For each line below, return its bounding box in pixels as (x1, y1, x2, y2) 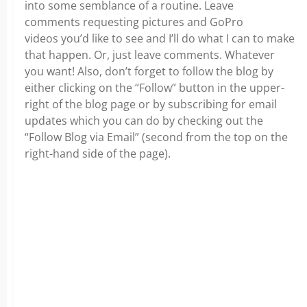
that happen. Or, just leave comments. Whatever (25, 47, 275, 62)
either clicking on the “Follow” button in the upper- (25, 80, 284, 95)
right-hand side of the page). (25, 146, 171, 161)
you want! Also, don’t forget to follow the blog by (25, 64, 273, 79)
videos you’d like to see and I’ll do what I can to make (25, 31, 295, 46)
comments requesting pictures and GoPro (25, 14, 243, 29)
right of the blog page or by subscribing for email (25, 97, 277, 112)
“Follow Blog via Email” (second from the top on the (25, 130, 288, 145)
